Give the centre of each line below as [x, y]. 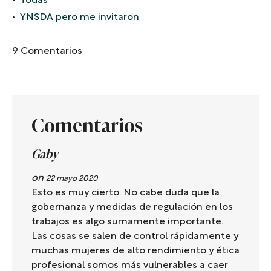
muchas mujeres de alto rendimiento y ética [135, 251]
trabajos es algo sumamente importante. [127, 222]
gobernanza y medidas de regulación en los [132, 208]
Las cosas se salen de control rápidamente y [135, 237]
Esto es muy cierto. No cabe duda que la [126, 193]
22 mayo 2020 [72, 179]
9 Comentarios [47, 52]
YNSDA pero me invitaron [80, 18]
